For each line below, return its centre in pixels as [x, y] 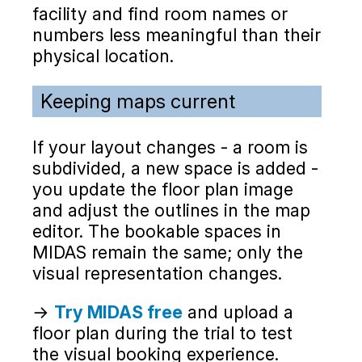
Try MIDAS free [118, 311]
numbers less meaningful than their [177, 35]
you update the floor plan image [163, 189]
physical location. [103, 56]
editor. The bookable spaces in [157, 232]
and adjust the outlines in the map [171, 210]
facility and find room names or [160, 14]
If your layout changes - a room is [170, 147]
